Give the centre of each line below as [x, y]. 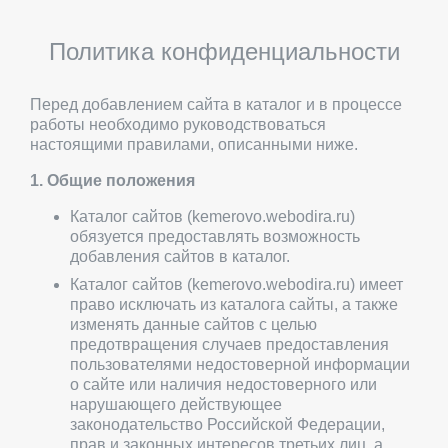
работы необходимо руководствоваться [178, 124]
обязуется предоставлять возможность [215, 236]
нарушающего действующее [176, 404]
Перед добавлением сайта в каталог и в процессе [216, 104]
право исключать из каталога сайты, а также [234, 304]
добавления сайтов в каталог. [180, 256]
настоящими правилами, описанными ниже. [194, 144]
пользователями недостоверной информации [240, 364]
